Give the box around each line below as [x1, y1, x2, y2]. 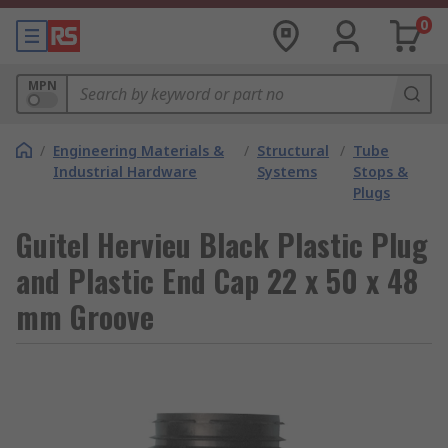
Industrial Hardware [53, 162, 197, 181]
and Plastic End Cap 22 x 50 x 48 [16, 258, 418, 303]
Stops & [353, 162, 409, 181]
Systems [257, 162, 318, 181]
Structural [257, 141, 330, 160]
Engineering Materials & [53, 141, 224, 160]
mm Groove [16, 294, 154, 339]
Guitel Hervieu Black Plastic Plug [16, 222, 428, 267]
